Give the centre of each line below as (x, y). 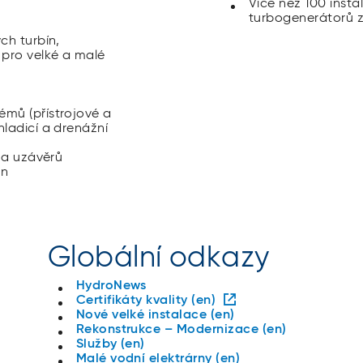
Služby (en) (110, 344)
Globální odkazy (158, 258)
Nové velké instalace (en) (155, 315)
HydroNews (111, 286)
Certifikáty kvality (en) (146, 300)
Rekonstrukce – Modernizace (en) (181, 329)
